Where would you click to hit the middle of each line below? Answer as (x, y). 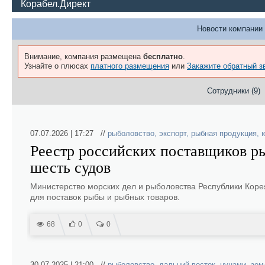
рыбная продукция (224, 133)
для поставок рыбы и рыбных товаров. (105, 197)
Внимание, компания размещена (84, 56)
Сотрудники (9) (234, 91)
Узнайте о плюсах (57, 66)
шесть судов (70, 168)
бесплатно (163, 56)
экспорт (173, 133)
